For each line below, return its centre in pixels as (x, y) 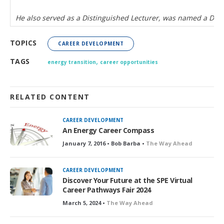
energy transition (72, 62)
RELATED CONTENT (50, 96)
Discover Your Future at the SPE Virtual (127, 180)
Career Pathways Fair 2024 (107, 189)
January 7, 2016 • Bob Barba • (104, 143)
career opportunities (129, 62)
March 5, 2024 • (84, 202)
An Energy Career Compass (108, 130)
